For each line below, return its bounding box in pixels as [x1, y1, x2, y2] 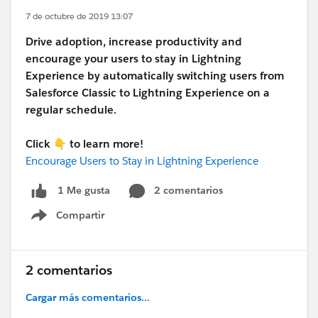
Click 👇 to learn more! [26, 137, 143, 150]
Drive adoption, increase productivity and [26, 35, 242, 48]
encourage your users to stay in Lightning [26, 52, 241, 65]
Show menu [48, 216, 105, 229]
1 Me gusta [57, 184, 110, 197]
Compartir [56, 208, 104, 221]
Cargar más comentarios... [26, 290, 150, 304]
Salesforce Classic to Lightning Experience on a [26, 86, 270, 99]
